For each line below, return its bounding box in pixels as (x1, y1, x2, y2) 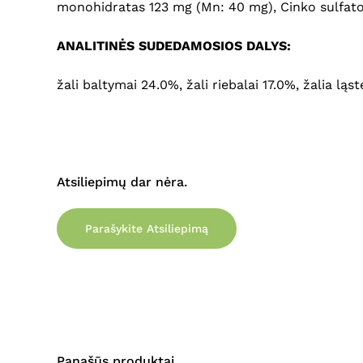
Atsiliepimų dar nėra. (57, 174, 187, 190)
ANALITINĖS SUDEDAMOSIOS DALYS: (57, 38, 291, 53)
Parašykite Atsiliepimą (85, 222, 208, 236)
